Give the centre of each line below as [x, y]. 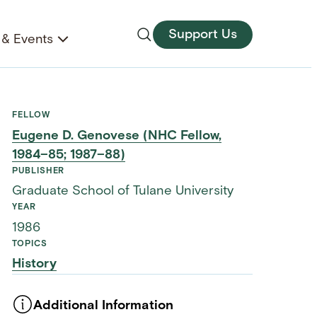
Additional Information [104, 306]
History [35, 265]
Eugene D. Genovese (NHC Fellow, [117, 136]
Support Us [203, 35]
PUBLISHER [39, 171]
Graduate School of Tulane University [123, 192]
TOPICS [30, 244]
